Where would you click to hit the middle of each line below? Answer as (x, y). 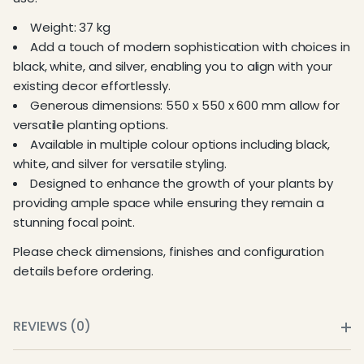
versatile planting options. (91, 125)
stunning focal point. (74, 223)
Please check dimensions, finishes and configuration (169, 252)
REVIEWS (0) (52, 327)
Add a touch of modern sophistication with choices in (190, 47)
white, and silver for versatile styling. (120, 164)
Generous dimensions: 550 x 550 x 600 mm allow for (185, 106)
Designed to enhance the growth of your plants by (182, 184)
